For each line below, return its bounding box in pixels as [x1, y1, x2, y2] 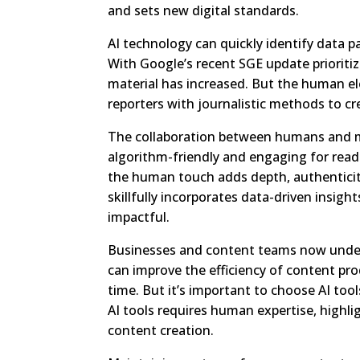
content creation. [108, 321, 215, 340]
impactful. [108, 208, 170, 227]
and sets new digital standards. [108, 2, 300, 20]
